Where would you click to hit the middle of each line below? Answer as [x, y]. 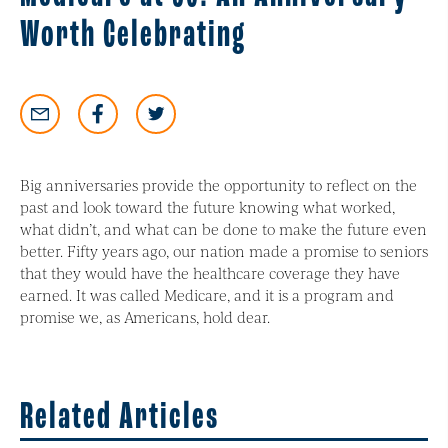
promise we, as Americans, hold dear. [145, 317]
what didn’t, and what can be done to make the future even [223, 229]
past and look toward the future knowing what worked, [207, 207]
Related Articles [119, 418]
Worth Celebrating [133, 36]
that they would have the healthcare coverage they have [210, 273]
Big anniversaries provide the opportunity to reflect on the [218, 185]
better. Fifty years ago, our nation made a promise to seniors [224, 251]
